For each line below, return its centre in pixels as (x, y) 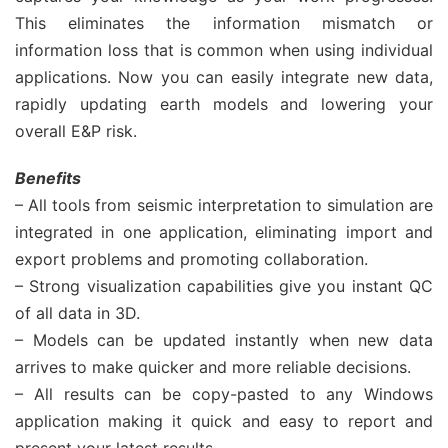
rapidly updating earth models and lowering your (224, 104)
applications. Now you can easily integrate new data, (224, 77)
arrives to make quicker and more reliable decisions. (213, 367)
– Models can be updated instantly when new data (224, 340)
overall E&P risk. (76, 131)
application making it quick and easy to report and (224, 421)
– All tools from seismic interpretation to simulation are (224, 205)
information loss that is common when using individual (224, 50)
